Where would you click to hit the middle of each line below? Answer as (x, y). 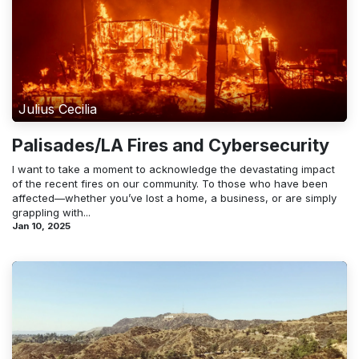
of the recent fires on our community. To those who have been (170, 183)
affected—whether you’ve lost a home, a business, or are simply (174, 198)
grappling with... (51, 212)
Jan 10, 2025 (41, 226)
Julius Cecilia (58, 109)
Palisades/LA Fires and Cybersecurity (171, 145)
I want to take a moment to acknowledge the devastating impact (173, 169)
